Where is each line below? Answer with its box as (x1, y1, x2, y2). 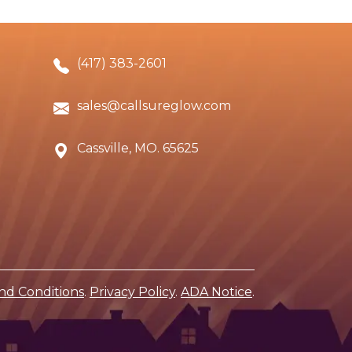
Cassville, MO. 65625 (77, 141, 199, 156)
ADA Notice (181, 284, 252, 300)
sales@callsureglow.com (77, 98, 231, 114)
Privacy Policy (90, 284, 175, 300)
